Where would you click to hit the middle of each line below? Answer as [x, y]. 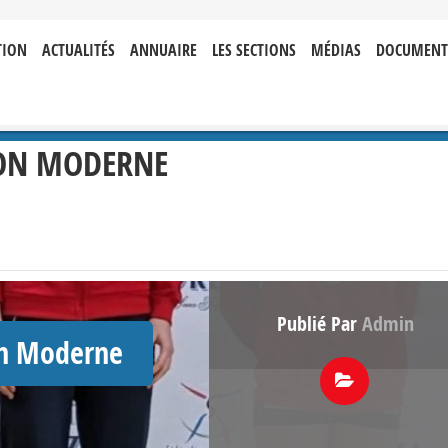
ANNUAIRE [163, 49]
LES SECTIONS [254, 49]
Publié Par [319, 324]
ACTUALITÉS [78, 49]
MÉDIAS [336, 49]
